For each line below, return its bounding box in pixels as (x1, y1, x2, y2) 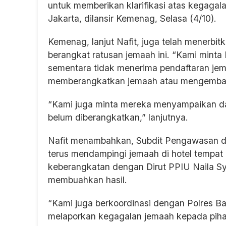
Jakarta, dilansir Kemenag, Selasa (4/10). (48, 13, 216, 24)
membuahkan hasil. (48, 175, 127, 186)
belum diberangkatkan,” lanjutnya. (48, 112, 188, 123)
